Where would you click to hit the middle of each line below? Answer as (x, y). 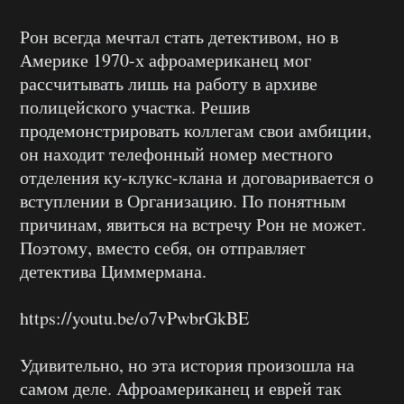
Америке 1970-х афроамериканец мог (165, 60)
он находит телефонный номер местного (176, 154)
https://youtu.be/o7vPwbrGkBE (134, 318)
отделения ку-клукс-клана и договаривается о (197, 177)
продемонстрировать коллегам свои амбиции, (196, 130)
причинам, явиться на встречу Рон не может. (193, 224)
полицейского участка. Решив (135, 107)
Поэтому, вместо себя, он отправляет (163, 248)
